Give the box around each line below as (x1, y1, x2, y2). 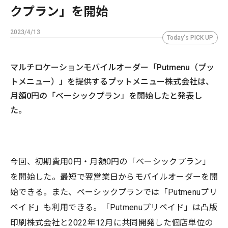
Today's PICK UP (167, 34, 213, 41)
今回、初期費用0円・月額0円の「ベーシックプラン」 (10, 156, 211, 166)
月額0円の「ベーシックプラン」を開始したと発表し (10, 91, 202, 101)
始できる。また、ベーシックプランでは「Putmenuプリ (10, 187, 217, 197)
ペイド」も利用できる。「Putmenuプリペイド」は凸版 (10, 202, 217, 212)
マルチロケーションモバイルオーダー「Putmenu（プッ (10, 62, 214, 72)
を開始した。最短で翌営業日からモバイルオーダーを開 (10, 172, 218, 182)
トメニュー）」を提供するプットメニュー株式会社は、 (10, 76, 214, 87)
